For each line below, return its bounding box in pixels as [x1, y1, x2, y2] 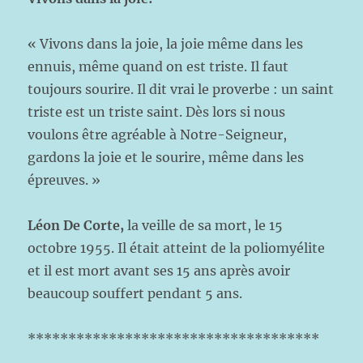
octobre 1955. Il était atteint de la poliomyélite [28, 240, 326, 256]
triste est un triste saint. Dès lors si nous [28, 104, 286, 120]
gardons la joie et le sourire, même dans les [28, 149, 305, 165]
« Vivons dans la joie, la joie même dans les [28, 36, 304, 52]
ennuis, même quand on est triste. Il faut [28, 58, 289, 75]
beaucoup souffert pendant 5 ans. [28, 285, 243, 301]
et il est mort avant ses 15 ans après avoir [28, 263, 291, 279]
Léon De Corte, [28, 217, 128, 233]
